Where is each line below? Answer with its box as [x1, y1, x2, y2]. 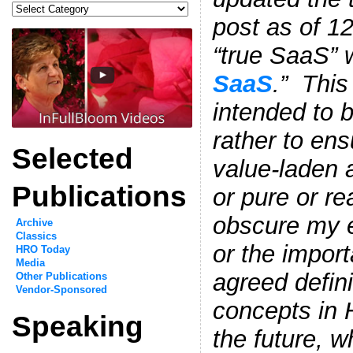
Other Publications [15, 269, 107, 282]
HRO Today [15, 243, 70, 255]
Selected [11, 141, 133, 175]
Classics [15, 229, 57, 242]
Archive [15, 216, 53, 229]
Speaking [11, 309, 143, 343]
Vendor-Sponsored [15, 283, 107, 295]
